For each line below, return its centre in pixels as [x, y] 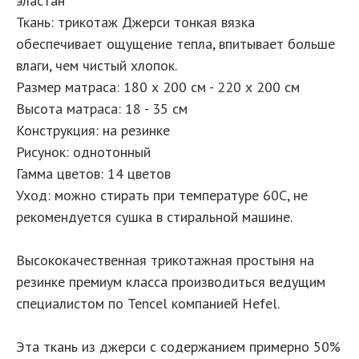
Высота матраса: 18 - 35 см [102, 108]
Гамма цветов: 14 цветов [93, 173]
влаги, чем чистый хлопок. [97, 65]
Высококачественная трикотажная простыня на [165, 260]
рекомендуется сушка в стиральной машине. [154, 216]
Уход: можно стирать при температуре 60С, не [162, 195]
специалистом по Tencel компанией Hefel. [148, 303]
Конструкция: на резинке [93, 130]
